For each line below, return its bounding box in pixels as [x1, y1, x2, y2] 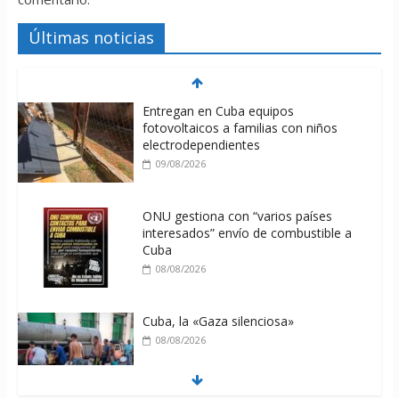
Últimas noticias [28, 27, 154, 49]
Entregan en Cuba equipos [142, 102, 294, 120]
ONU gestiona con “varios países [142, 208, 332, 225]
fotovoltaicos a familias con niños [142, 119, 338, 137]
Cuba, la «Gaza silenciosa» [142, 313, 294, 330]
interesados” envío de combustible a [142, 224, 352, 242]
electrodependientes [142, 136, 260, 154]
